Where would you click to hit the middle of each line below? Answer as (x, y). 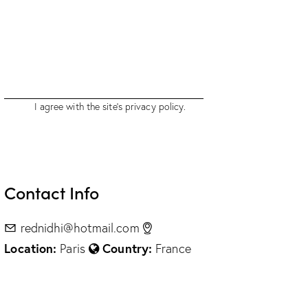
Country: (128, 248)
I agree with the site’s (79, 106)
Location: (31, 248)
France (172, 248)
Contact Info (52, 192)
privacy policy (154, 106)
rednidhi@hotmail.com (80, 228)
